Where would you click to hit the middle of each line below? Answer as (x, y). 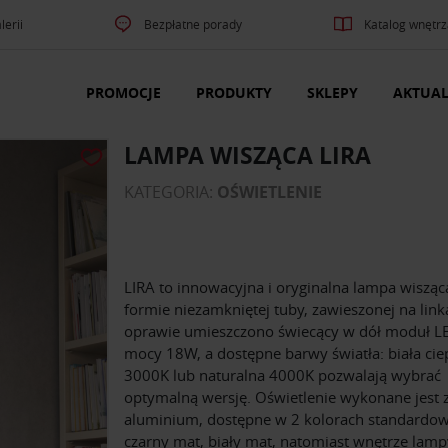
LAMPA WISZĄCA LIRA (247, 155)
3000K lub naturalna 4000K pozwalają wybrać (282, 375)
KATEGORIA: (170, 192)
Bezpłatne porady (193, 24)
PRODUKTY (234, 93)
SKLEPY (332, 93)
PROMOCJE (123, 93)
